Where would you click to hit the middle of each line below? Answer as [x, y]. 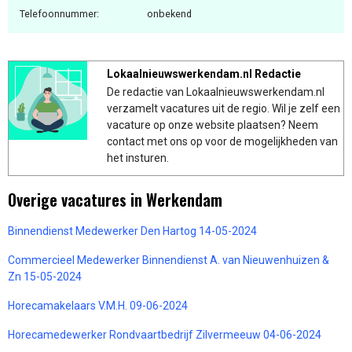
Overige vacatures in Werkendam [115, 199]
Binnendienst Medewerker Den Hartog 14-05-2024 [132, 231]
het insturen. [138, 158]
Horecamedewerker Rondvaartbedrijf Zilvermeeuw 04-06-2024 [165, 334]
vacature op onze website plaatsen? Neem [213, 125]
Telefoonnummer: [59, 13]
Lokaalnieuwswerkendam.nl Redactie [204, 73]
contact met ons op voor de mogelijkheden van [222, 141]
